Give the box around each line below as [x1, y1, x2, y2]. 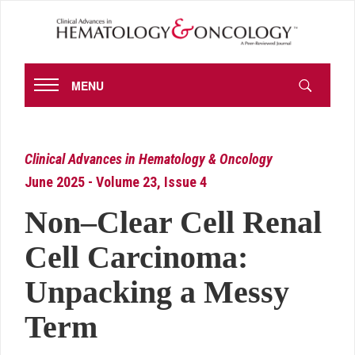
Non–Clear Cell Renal [25, 204, 322, 241]
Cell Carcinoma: [25, 239, 248, 276]
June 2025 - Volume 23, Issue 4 [25, 174, 207, 191]
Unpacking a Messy [25, 274, 289, 311]
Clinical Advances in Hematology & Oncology [25, 151, 273, 168]
